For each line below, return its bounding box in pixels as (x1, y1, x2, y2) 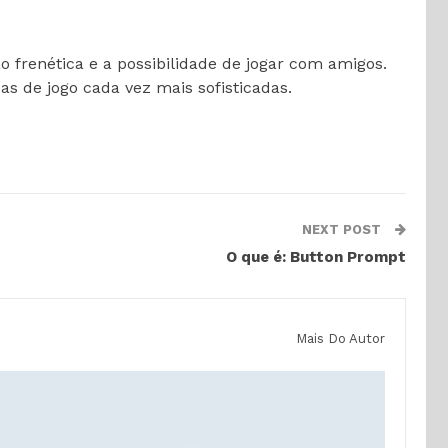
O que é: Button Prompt (226, 247, 406, 266)
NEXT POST (302, 221, 385, 237)
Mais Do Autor (296, 330, 385, 346)
